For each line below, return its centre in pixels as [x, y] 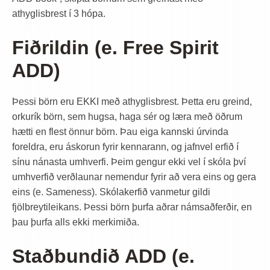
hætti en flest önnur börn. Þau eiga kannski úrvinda [120, 132]
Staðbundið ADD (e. [103, 256]
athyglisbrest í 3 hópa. [59, 14]
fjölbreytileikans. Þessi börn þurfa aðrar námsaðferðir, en [132, 207]
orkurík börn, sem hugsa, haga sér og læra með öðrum [127, 117]
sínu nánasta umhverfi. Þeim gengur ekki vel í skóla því [129, 162]
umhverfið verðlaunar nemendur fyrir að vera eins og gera [134, 177]
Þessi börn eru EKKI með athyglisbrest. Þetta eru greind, [132, 102]
